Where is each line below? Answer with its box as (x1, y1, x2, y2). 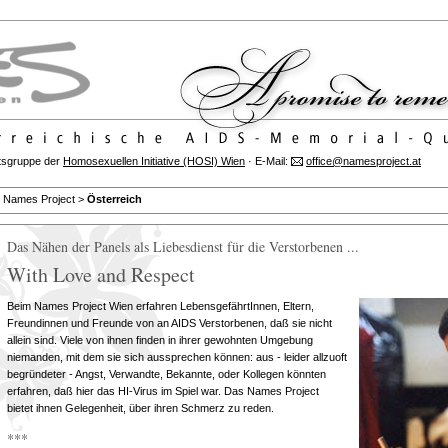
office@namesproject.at (306, 155, 421, 167)
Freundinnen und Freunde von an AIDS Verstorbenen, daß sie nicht (7, 317, 332, 329)
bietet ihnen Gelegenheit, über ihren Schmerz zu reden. (7, 402, 274, 414)
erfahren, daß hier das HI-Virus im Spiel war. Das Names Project (7, 385, 319, 397)
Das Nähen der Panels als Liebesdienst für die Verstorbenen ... (7, 237, 359, 256)
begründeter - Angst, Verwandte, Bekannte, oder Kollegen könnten (7, 368, 326, 380)
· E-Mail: (245, 155, 291, 167)
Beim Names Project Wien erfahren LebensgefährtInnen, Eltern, (7, 300, 314, 312)
